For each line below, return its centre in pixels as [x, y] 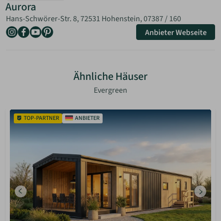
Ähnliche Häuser [110, 77]
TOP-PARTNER [41, 118]
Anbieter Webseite [176, 33]
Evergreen [110, 90]
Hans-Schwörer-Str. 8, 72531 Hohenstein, [75, 19]
